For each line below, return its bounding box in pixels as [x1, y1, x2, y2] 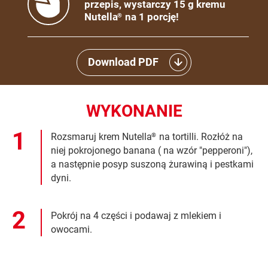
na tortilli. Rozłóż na [157, 130, 243, 142]
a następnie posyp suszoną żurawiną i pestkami [51, 158, 254, 170]
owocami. [51, 223, 92, 235]
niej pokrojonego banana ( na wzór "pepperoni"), [51, 144, 252, 156]
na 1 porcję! [123, 10, 179, 23]
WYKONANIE [86, 101, 182, 121]
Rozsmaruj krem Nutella [51, 130, 152, 142]
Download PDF [88, 56, 159, 69]
